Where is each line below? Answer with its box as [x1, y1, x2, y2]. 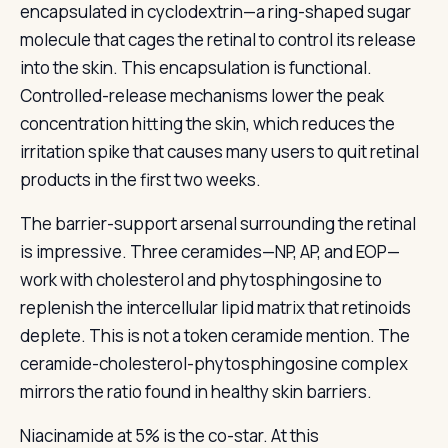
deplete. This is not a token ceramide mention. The [20, 324, 410, 347]
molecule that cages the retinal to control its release [20, 28, 416, 51]
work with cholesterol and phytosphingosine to [20, 268, 382, 291]
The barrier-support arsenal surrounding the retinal [20, 212, 416, 235]
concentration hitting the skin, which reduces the [20, 112, 395, 135]
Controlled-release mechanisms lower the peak [20, 84, 384, 107]
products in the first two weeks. [20, 168, 261, 191]
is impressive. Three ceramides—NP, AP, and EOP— [20, 240, 400, 263]
